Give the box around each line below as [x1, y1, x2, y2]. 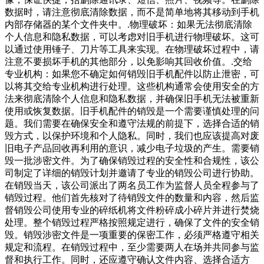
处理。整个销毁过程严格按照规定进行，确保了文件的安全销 [5, 217, 259, 228]
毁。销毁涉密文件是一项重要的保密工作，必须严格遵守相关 [5, 230, 259, 240]
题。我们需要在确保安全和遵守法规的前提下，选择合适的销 [5, 118, 259, 129]
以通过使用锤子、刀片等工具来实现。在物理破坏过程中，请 [5, 44, 259, 55]
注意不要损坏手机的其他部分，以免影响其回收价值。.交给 [5, 57, 252, 67]
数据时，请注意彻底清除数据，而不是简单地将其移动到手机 [5, 7, 259, 18]
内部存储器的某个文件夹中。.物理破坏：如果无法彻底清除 [5, 19, 252, 30]
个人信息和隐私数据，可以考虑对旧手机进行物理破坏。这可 [5, 32, 259, 42]
